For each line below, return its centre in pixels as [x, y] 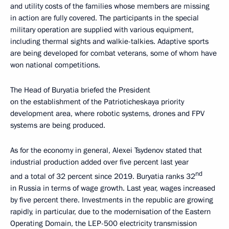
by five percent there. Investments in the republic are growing [112, 200]
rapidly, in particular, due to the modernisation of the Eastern [110, 212]
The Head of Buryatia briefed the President [80, 90]
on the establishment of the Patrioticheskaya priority [97, 102]
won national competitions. [55, 65]
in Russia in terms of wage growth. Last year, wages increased [113, 188]
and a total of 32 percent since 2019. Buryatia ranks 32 [103, 176]
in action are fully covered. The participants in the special [105, 18]
